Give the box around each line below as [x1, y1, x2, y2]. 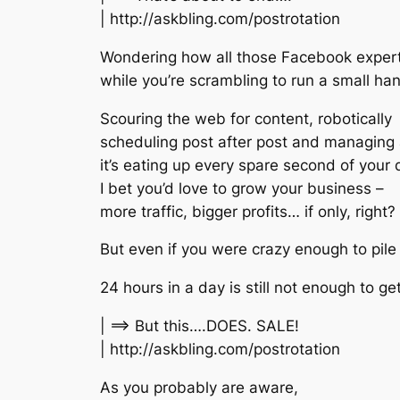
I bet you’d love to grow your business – [100, 179, 384, 197]
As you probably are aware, [100, 378, 298, 396]
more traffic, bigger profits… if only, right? [100, 202, 396, 221]
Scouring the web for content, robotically [100, 109, 392, 128]
